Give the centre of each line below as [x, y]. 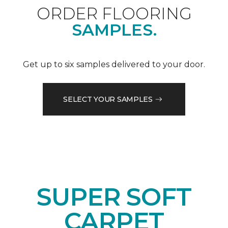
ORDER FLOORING [114, 14]
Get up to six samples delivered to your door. [114, 65]
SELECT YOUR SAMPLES [108, 99]
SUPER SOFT [114, 197]
